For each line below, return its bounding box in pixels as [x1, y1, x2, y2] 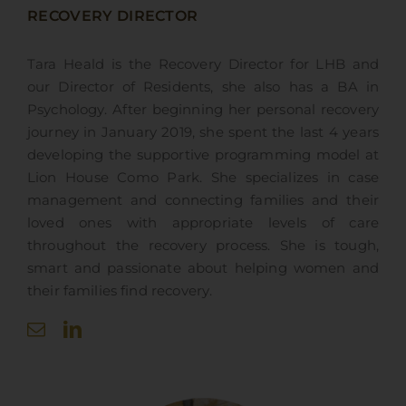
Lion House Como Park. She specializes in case [26, 169, 380, 187]
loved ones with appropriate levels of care [26, 215, 380, 232]
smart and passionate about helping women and [26, 260, 380, 277]
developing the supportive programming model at [26, 147, 380, 164]
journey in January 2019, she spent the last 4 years [26, 124, 380, 141]
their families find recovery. [26, 283, 213, 300]
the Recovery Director [128, 56, 284, 73]
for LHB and [283, 56, 380, 73]
